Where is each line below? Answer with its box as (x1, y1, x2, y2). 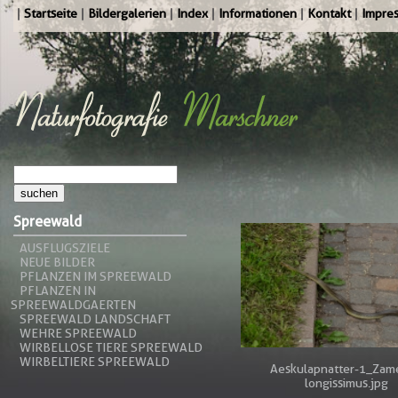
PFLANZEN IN (20, 283, 96, 298)
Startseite (24, 6, 77, 20)
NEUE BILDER (20, 255, 95, 269)
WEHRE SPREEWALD (20, 326, 137, 340)
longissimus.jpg (304, 376, 388, 390)
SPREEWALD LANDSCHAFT (20, 312, 171, 326)
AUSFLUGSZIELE (20, 241, 110, 255)
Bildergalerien (88, 6, 166, 20)
